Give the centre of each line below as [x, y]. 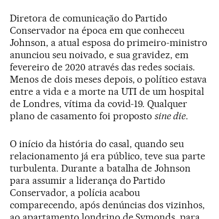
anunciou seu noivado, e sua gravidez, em [99, 55]
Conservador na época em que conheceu [97, 30]
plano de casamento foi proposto [82, 116]
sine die [170, 116]
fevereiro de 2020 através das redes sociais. [103, 67]
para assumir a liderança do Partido [88, 180]
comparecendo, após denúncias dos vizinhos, [108, 205]
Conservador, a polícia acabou [75, 192]
